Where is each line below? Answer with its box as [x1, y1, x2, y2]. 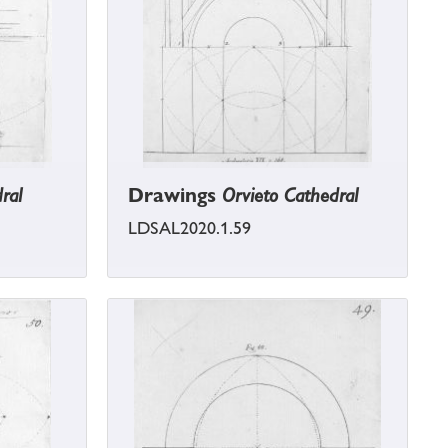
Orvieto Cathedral [222, 183, 358, 208]
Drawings [128, 183, 222, 208]
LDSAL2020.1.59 [128, 218, 251, 239]
